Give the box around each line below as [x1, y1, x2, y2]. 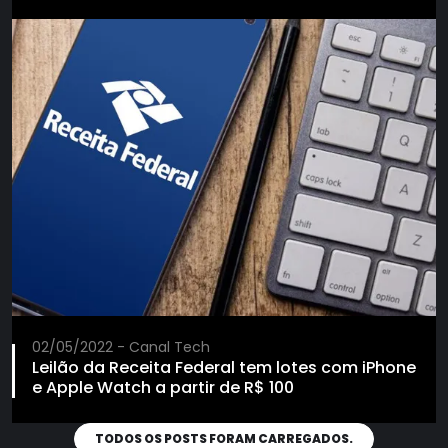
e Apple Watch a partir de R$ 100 [32, 376, 294, 400]
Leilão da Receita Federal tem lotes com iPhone [32, 356, 416, 380]
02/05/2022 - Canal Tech [32, 337, 210, 358]
